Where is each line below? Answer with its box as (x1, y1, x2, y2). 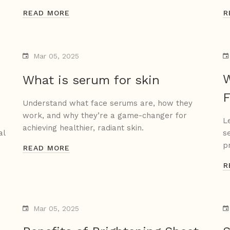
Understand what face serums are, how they (23, 99, 193, 108)
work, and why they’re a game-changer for (23, 111, 187, 121)
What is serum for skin (23, 73, 160, 88)
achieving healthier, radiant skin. (23, 123, 144, 133)
